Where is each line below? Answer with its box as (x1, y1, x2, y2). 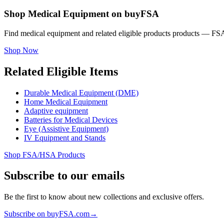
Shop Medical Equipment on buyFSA (4, 8, 159, 19)
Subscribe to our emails (4, 169, 124, 182)
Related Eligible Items (4, 64, 118, 78)
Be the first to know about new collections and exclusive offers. (4, 192, 204, 201)
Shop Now (4, 45, 38, 54)
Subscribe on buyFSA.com (4, 209, 89, 218)
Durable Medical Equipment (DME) (24, 88, 138, 97)
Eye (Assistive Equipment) (24, 124, 108, 133)
